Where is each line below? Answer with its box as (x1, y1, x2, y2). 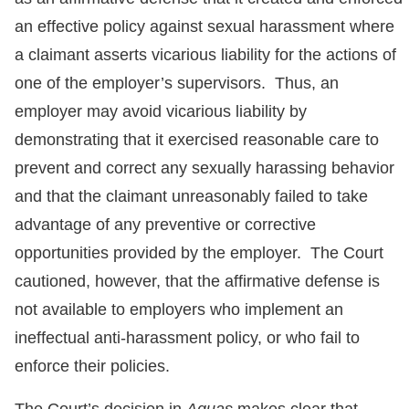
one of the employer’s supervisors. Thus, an (15, 74, 339, 92)
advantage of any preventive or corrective (15, 215, 316, 234)
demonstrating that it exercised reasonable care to (15, 131, 379, 149)
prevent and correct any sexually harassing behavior (15, 159, 394, 177)
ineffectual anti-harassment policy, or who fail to (15, 329, 360, 347)
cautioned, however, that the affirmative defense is (15, 272, 380, 290)
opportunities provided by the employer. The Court (15, 244, 383, 262)
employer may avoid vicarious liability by (15, 102, 307, 121)
